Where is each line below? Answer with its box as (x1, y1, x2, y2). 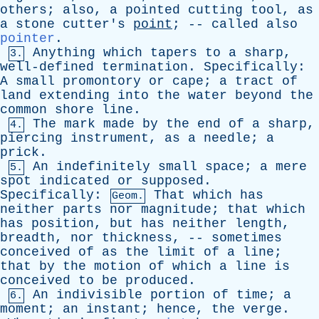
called (211, 17, 258, 31)
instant (86, 302, 141, 316)
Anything (33, 46, 95, 60)
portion (150, 288, 205, 302)
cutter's (63, 17, 125, 31)
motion (94, 259, 141, 273)
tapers (150, 46, 197, 60)
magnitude (141, 202, 211, 216)
